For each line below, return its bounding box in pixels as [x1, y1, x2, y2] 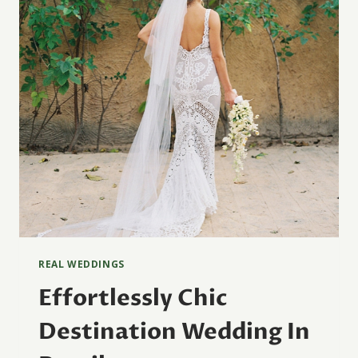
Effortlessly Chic [38, 283, 227, 314]
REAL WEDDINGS [38, 257, 125, 271]
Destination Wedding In [38, 316, 310, 348]
